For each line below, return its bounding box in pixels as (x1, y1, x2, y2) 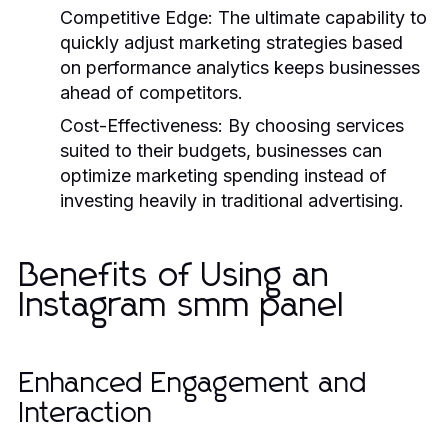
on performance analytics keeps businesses (60, 56, 420, 78)
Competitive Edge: (60, 6, 213, 28)
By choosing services (223, 114, 404, 136)
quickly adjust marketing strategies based (60, 31, 403, 53)
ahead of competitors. (60, 81, 243, 103)
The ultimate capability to (213, 6, 427, 28)
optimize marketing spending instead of (60, 164, 387, 186)
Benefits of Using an (20, 258, 330, 293)
